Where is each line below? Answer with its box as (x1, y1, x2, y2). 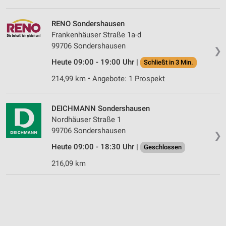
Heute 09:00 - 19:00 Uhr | (51, 57, 140, 67)
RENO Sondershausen (51, 19, 125, 28)
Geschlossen (144, 143, 182, 151)
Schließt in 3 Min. (144, 58, 193, 66)
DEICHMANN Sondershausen (51, 103, 150, 113)
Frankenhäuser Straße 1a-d (51, 30, 141, 39)
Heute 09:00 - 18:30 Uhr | (51, 142, 140, 151)
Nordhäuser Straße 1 (51, 115, 121, 124)
